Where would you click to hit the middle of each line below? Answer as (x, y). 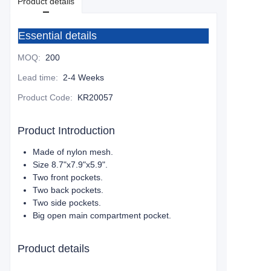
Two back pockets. (68, 190)
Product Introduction (66, 131)
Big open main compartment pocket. (102, 215)
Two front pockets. (68, 177)
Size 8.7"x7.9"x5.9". (70, 165)
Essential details (57, 36)
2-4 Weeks (83, 77)
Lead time (37, 77)
